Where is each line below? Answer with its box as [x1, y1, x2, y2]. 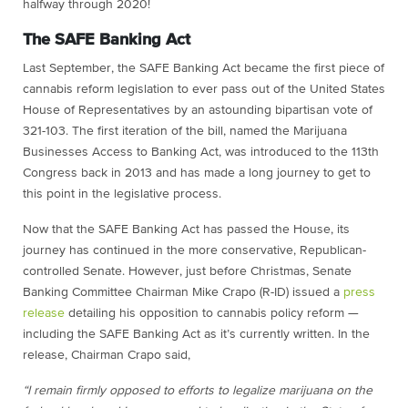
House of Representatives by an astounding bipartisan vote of [23, 103, 372, 117]
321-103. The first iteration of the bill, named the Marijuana [23, 124, 347, 138]
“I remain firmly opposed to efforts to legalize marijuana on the [23, 383, 372, 397]
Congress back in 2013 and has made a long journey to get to [23, 166, 371, 179]
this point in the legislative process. [23, 187, 221, 200]
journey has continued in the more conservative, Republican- [23, 243, 366, 257]
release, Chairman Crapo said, [23, 348, 194, 362]
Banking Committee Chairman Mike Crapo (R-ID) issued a [23, 285, 343, 299]
